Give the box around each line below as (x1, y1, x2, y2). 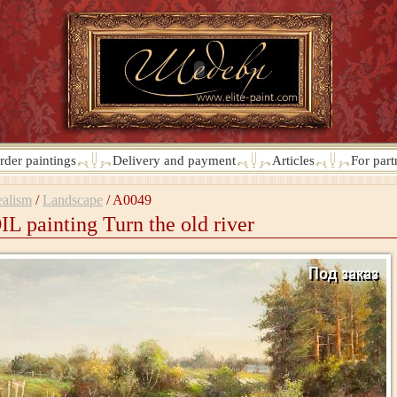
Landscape (43, 192, 103, 207)
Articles (272, 153, 315, 167)
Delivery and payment (113, 153, 236, 167)
